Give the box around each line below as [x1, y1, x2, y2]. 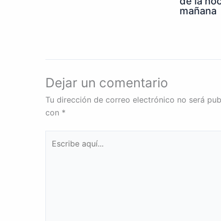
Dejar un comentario [45, 74, 168, 90]
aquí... [45, 144, 67, 154]
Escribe [45, 131, 73, 142]
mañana [180, 4, 217, 17]
